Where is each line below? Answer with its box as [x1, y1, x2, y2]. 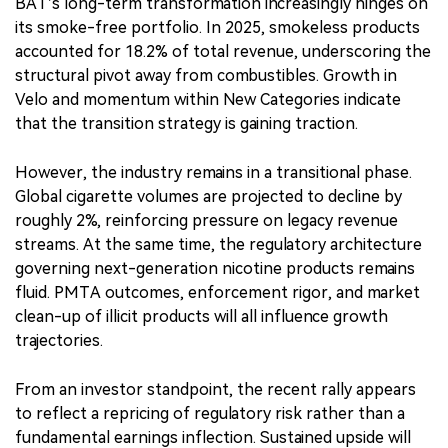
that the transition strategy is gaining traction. [15, 113, 358, 133]
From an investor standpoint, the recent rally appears [15, 379, 416, 399]
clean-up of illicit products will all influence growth [15, 306, 388, 326]
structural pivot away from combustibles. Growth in [15, 65, 397, 85]
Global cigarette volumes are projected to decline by [15, 186, 402, 206]
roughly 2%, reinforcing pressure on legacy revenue [15, 210, 398, 230]
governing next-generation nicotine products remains [15, 258, 415, 278]
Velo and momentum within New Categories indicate [15, 89, 401, 109]
